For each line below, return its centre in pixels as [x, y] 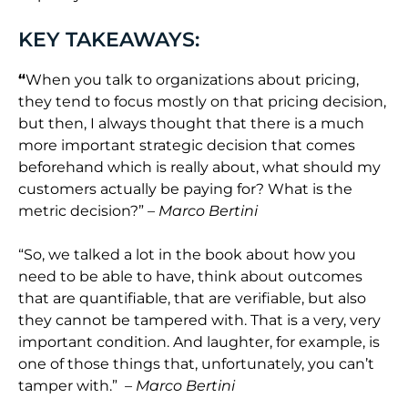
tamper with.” [71, 386]
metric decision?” [83, 211]
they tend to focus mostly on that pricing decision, [202, 102]
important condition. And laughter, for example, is [199, 342]
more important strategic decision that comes [187, 146]
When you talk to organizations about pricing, [192, 80]
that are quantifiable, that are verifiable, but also [192, 299]
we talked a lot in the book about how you [200, 255]
